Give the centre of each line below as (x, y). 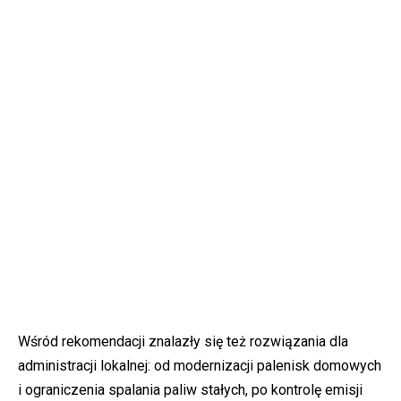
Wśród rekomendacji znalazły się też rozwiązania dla (183, 341)
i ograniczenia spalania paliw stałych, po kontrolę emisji (190, 389)
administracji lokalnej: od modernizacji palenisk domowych (200, 365)
